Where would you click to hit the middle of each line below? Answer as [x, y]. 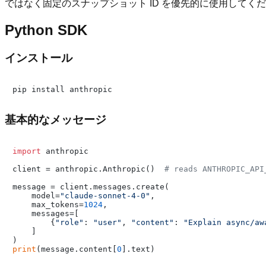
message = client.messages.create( [91, 187]
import [27, 151]
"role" [69, 223]
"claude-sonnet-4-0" [105, 196]
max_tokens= [48, 205]
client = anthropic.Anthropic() [88, 169]
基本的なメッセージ [56, 120]
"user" [107, 223]
